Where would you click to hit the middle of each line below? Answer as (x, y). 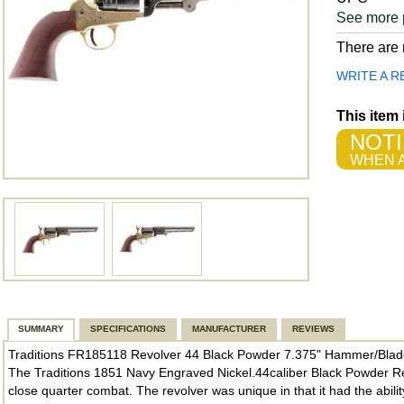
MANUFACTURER (229, 329)
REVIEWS (313, 329)
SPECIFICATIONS (128, 329)
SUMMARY (41, 329)
